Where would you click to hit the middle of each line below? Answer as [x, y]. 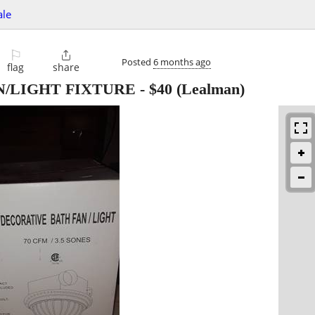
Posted [137, 62]
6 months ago [182, 62]
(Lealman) [208, 89]
